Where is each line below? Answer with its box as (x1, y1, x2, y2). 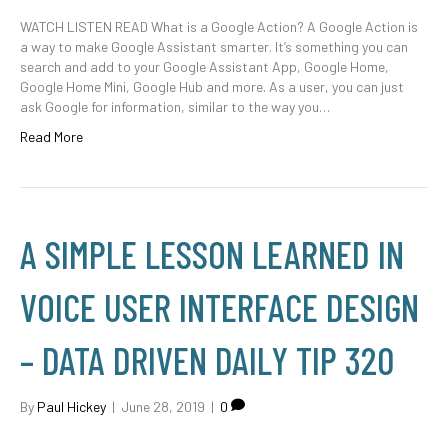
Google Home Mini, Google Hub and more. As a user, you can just (20, 78, 404, 95)
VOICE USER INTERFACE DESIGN (20, 284, 419, 330)
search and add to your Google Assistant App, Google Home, (20, 58, 389, 75)
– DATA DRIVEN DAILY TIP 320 (20, 337, 394, 383)
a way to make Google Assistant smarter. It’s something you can (20, 38, 408, 55)
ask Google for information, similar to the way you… (20, 98, 330, 115)
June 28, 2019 (121, 398, 205, 415)
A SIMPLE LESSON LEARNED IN (20, 231, 404, 277)
